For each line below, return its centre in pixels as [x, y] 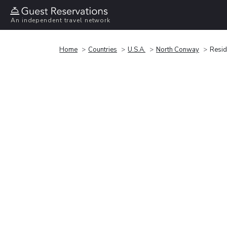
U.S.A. [137, 49]
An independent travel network [61, 21]
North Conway [178, 49]
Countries [103, 49]
